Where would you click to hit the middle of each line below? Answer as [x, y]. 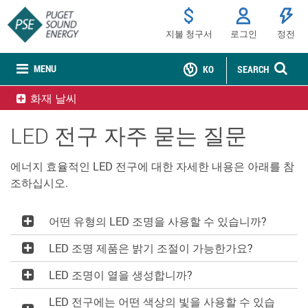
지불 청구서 [189, 34]
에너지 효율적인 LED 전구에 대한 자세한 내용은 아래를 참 [152, 166]
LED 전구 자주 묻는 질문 [129, 136]
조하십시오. [39, 183]
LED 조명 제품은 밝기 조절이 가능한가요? [151, 248]
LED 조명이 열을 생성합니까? [121, 275]
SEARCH [253, 69]
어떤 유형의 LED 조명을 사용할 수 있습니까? [158, 221]
